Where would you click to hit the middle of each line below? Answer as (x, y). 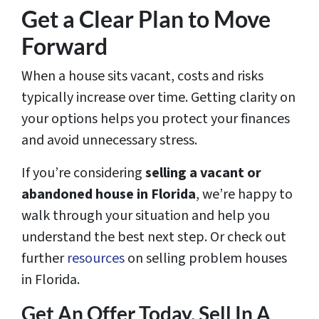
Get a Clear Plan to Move (146, 19)
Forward (64, 46)
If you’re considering (83, 173)
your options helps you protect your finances (156, 119)
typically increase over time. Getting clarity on (158, 98)
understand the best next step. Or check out (154, 237)
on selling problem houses (206, 259)
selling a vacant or (203, 173)
